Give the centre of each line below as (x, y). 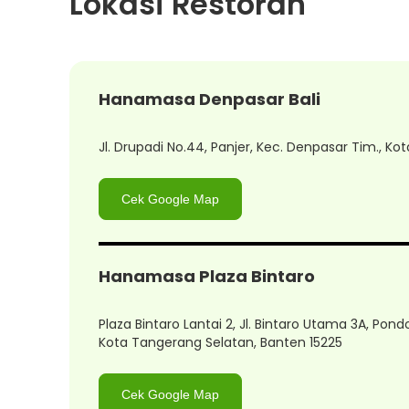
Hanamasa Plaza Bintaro (206, 276)
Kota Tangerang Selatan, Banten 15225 (220, 342)
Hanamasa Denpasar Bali (209, 99)
